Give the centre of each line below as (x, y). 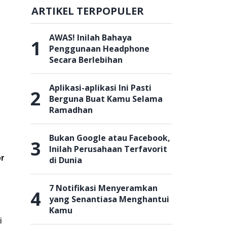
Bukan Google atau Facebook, (110, 138)
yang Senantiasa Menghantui (109, 199)
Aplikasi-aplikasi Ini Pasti (100, 88)
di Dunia (66, 160)
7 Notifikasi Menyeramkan (103, 188)
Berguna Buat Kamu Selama (106, 99)
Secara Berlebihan (86, 60)
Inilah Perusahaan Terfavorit (108, 149)
